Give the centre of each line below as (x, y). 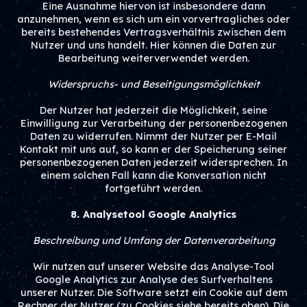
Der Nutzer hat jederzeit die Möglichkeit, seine (153, 110)
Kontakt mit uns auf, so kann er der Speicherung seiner (153, 149)
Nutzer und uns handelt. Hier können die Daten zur (153, 45)
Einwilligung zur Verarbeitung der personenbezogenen (153, 123)
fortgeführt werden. (153, 188)
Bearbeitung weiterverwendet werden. (153, 58)
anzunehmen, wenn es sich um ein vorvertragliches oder (153, 19)
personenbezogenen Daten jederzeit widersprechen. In (153, 162)
